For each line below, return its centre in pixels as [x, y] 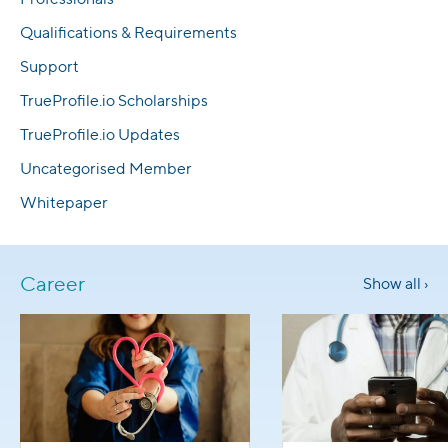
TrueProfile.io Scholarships [114, 100]
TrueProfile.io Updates [100, 134]
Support [49, 66]
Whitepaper [64, 202]
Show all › [395, 283]
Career [52, 283]
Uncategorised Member [106, 168]
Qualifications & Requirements [128, 32]
